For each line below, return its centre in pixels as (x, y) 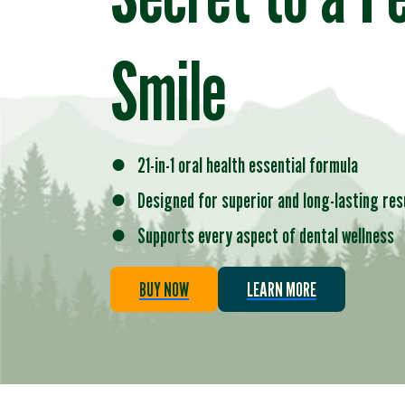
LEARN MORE (282, 289)
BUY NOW (164, 289)
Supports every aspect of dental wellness (260, 235)
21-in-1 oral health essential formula (242, 165)
